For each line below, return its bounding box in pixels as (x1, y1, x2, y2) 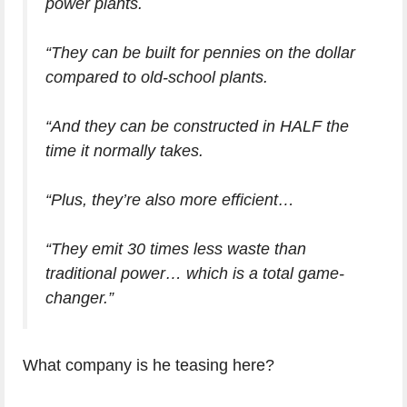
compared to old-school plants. (45, 67, 268, 86)
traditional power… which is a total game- (45, 263, 344, 283)
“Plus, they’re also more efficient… (45, 190, 294, 209)
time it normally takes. (45, 141, 203, 160)
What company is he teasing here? (23, 355, 274, 374)
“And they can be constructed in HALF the (45, 116, 349, 135)
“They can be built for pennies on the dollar (45, 43, 355, 62)
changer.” (45, 288, 114, 307)
